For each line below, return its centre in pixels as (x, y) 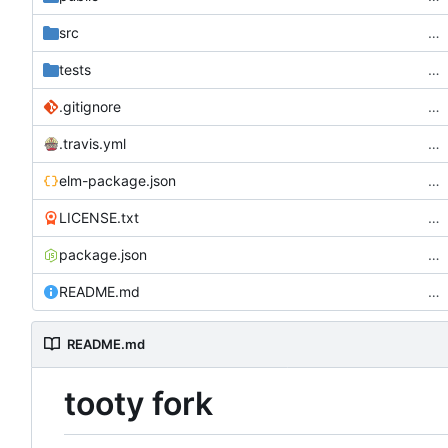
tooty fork (138, 404)
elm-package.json (117, 180)
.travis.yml (92, 143)
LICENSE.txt (99, 217)
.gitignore (90, 106)
